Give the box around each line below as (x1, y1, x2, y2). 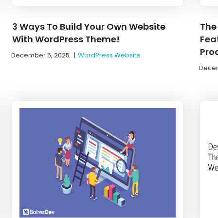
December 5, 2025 (11, 50, 70, 60)
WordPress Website (78, 50, 141, 60)
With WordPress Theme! (12, 33, 120, 45)
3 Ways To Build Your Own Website (12, 20, 166, 33)
